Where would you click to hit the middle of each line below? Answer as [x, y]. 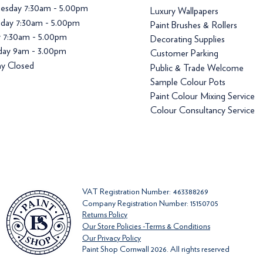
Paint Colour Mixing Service [203, 96]
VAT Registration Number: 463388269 [145, 191]
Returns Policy [105, 214]
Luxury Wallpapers [185, 11]
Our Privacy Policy [112, 237]
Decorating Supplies [188, 39]
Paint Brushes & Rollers [194, 25]
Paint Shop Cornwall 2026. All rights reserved [156, 249]
